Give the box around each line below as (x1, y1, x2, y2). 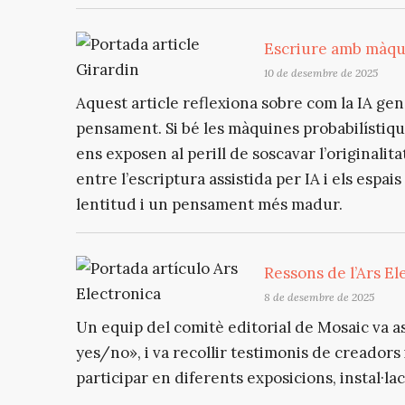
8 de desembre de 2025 (264, 290, 375, 305)
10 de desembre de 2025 (264, 66, 379, 80)
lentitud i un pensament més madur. (76, 193, 343, 214)
